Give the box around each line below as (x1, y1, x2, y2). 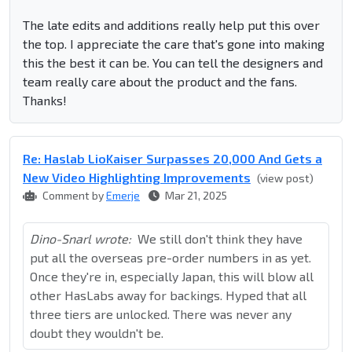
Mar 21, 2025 (163, 189, 227, 203)
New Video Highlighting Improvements (23, 170, 251, 185)
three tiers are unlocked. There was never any (30, 306, 291, 322)
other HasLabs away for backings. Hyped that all (30, 288, 306, 303)
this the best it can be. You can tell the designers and (23, 55, 323, 71)
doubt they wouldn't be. (30, 325, 163, 341)
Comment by (40, 189, 106, 203)
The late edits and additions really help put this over (23, 17, 320, 33)
